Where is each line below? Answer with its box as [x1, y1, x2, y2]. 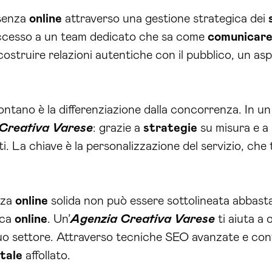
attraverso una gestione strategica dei [62, 12, 268, 25]
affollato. [22, 249, 70, 262]
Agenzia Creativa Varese [70, 212, 215, 225]
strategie [143, 121, 197, 134]
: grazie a [93, 121, 143, 134]
